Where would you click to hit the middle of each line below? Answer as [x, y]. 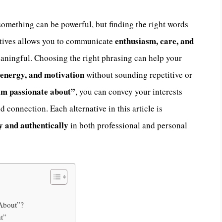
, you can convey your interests [129, 91]
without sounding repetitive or [138, 74]
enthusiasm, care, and [154, 41]
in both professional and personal [128, 125]
